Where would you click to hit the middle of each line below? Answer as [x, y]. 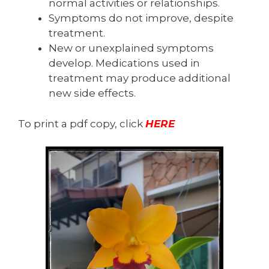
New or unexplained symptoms [131, 48]
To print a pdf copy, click [82, 123]
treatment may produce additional [140, 78]
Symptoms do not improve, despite [141, 18]
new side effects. [92, 93]
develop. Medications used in [124, 63]
